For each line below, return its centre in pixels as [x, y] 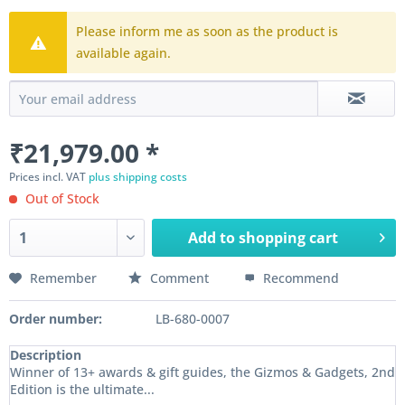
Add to [212, 238]
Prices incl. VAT [49, 177]
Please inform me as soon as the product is [207, 31]
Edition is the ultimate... [82, 389]
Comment [179, 278]
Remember [63, 278]
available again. [124, 53]
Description [46, 355]
